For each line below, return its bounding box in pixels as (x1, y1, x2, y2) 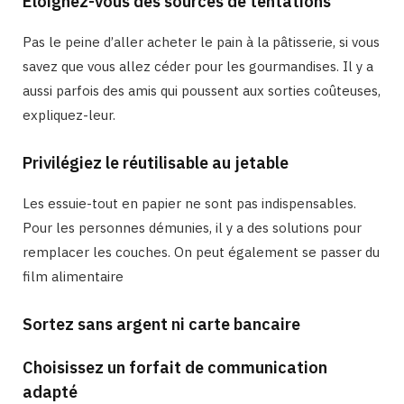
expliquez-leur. (23, 106, 115, 124)
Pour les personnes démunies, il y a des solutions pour (23, 218, 362, 236)
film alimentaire (23, 267, 124, 285)
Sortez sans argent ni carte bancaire (23, 313, 300, 335)
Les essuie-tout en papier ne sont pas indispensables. (23, 194, 356, 212)
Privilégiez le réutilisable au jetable (23, 151, 289, 173)
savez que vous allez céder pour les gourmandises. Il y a (23, 57, 373, 75)
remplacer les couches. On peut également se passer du (23, 243, 380, 261)
